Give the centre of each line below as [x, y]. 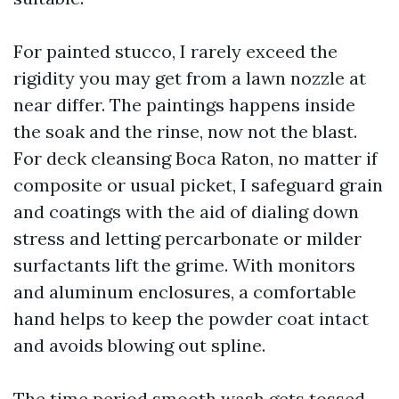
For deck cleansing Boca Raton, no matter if [195, 158]
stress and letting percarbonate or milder [187, 238]
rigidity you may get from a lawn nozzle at [190, 78]
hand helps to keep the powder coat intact [191, 318]
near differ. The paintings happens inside [184, 105]
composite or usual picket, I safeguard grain [198, 185]
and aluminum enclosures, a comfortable [185, 292]
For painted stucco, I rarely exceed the [175, 51]
